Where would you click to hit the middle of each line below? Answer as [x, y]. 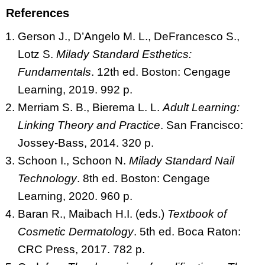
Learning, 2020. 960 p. [75, 196]
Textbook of [197, 214]
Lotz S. [37, 54]
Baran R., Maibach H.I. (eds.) [93, 214]
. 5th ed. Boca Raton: [187, 231]
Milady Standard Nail [182, 160]
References [38, 13]
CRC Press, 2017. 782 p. [81, 249]
